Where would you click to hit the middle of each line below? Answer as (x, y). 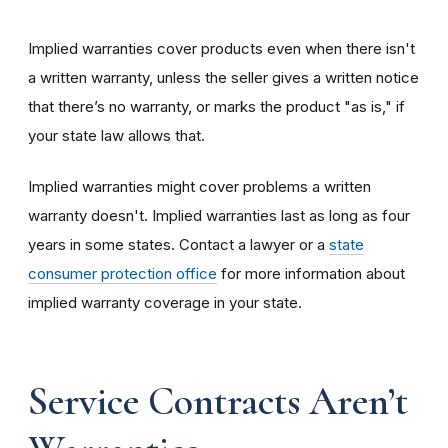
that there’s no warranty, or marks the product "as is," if (216, 106)
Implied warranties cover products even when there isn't (221, 48)
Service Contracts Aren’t (218, 400)
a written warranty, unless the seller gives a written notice (223, 77)
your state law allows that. (116, 135)
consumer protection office (122, 273)
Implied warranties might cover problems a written (199, 186)
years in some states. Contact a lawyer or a (178, 244)
